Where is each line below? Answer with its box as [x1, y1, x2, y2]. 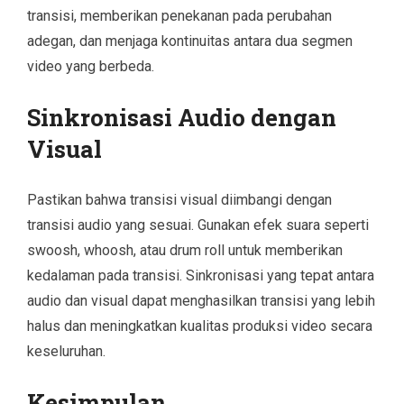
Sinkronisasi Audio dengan [27, 101, 336, 133]
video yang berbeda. [27, 57, 154, 75]
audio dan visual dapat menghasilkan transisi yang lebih [27, 291, 375, 309]
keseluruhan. [27, 342, 106, 360]
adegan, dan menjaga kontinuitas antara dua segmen [27, 32, 353, 50]
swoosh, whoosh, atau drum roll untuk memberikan [27, 241, 343, 259]
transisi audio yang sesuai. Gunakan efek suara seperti [27, 216, 369, 234]
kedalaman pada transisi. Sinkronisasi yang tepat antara [27, 266, 374, 284]
